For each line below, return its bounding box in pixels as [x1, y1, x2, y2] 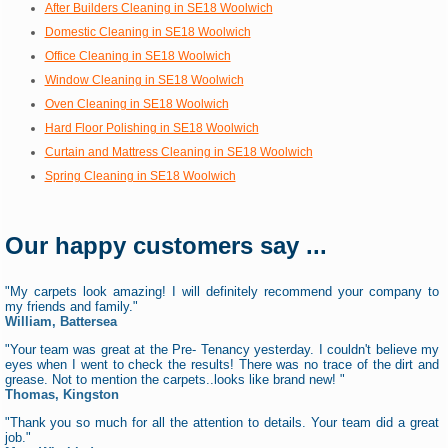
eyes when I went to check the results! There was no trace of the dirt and [4, 356, 440, 372]
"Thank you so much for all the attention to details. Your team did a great [4, 414, 440, 430]
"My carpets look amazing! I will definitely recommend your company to [4, 283, 440, 299]
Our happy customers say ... [4, 231, 327, 259]
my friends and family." [4, 298, 138, 314]
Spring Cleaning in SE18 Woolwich [44, 168, 236, 183]
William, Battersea [4, 313, 117, 329]
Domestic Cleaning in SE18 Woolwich [44, 24, 251, 39]
